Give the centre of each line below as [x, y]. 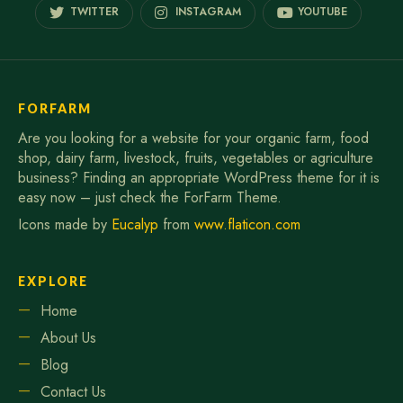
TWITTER [94, 11]
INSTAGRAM [208, 11]
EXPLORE [53, 281]
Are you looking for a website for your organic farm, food [193, 138]
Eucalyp [135, 224]
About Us [68, 337]
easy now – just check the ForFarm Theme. [150, 197]
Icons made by [65, 224]
